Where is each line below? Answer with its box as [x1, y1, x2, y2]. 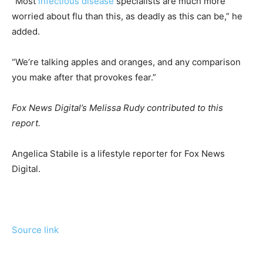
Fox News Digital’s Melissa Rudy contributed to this [12, 102, 223, 114]
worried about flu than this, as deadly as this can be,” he [12, 11, 242, 22]
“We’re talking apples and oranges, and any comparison [12, 56, 241, 68]
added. [12, 26, 40, 38]
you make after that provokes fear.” [12, 72, 156, 83]
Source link [12, 224, 59, 236]
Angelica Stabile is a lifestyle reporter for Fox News [12, 148, 225, 160]
